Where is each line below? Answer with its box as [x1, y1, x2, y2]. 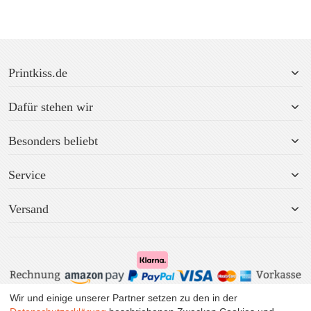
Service [8, 168, 46, 183]
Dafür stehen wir [8, 100, 93, 115]
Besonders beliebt [8, 134, 98, 149]
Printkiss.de [8, 66, 67, 81]
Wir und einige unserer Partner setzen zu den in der [10, 292, 237, 303]
